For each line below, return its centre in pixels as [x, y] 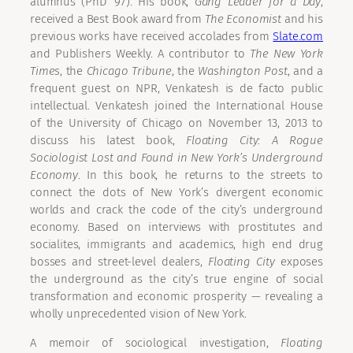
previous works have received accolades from [152, 37]
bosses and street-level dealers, [119, 262]
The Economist [243, 19]
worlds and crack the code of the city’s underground [176, 210]
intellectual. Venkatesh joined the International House [176, 106]
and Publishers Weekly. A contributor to [140, 54]
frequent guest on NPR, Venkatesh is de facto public [176, 89]
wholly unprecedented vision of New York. [138, 314]
